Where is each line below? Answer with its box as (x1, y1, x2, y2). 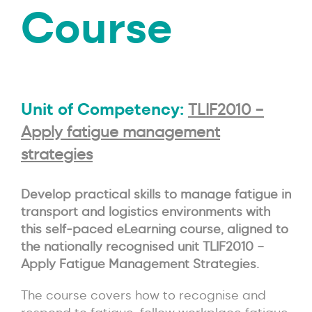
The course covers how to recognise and (21, 286, 266, 303)
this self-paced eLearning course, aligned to (21, 220, 288, 237)
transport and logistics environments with (21, 203, 270, 219)
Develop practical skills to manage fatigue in (21, 185, 291, 202)
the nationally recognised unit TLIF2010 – (21, 237, 264, 254)
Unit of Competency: (21, 97, 188, 119)
